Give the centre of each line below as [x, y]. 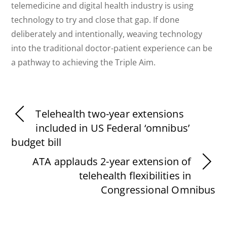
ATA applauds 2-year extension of [112, 162]
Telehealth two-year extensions [110, 114]
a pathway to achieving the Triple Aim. [84, 62]
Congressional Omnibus [158, 190]
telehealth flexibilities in [135, 176]
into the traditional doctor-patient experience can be [112, 48]
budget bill [36, 142]
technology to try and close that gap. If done [96, 20]
